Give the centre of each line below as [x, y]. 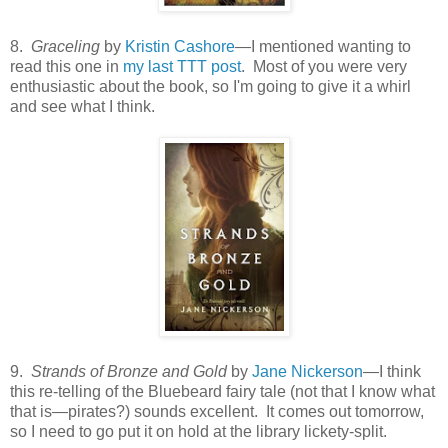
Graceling [65, 46]
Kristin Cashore [180, 46]
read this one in [66, 66]
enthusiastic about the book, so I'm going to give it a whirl [210, 86]
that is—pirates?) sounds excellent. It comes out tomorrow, [217, 411]
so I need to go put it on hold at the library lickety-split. [198, 431]
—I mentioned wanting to [323, 46]
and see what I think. [82, 106]
